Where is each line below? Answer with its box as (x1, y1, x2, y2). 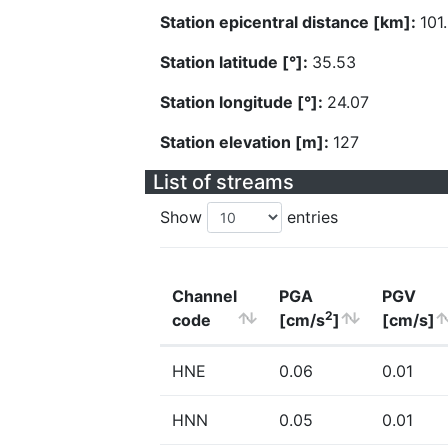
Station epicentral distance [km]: (160, 12, 420, 32)
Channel (172, 286, 237, 306)
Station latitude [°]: (160, 52, 312, 72)
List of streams (153, 170, 294, 194)
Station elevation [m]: (160, 132, 333, 152)
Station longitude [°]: (160, 92, 327, 112)
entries (282, 207, 338, 227)
